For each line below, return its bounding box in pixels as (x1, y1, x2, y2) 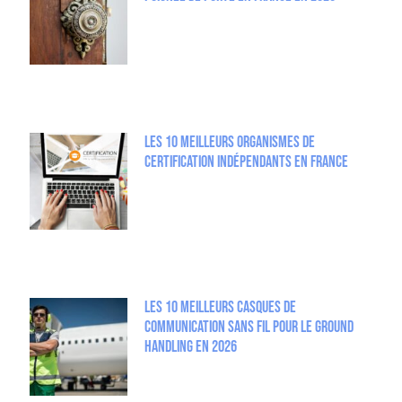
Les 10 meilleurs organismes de (144, 132, 315, 152)
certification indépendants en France (144, 152, 348, 171)
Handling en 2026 (144, 336, 237, 356)
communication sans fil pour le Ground (144, 317, 354, 336)
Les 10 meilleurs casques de (144, 297, 296, 317)
